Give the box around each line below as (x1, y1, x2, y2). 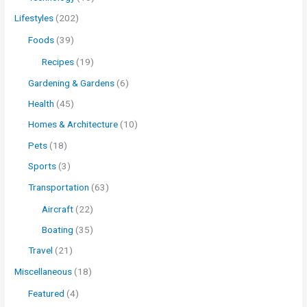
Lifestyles (14, 12, 54, 24)
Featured (28, 287, 65, 299)
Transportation (28, 181, 90, 193)
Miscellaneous (14, 265, 73, 277)
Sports (28, 160, 57, 172)
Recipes (42, 56, 75, 68)
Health (28, 97, 55, 109)
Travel (28, 245, 53, 256)
